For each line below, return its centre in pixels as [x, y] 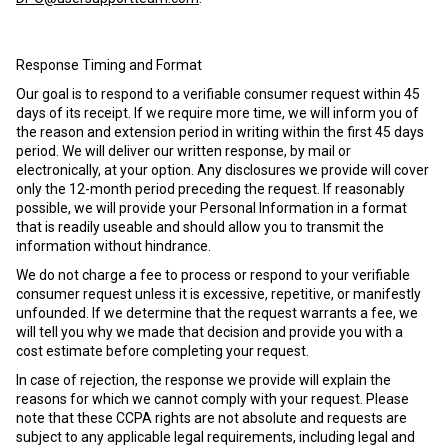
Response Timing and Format [109, 65]
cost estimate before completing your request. [162, 351]
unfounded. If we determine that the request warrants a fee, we [217, 313]
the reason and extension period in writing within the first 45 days [220, 132]
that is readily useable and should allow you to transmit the [200, 227]
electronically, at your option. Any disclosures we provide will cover [222, 170]
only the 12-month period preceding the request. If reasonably [210, 189]
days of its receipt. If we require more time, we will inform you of [217, 113]
